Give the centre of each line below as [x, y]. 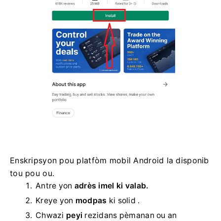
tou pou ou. [32, 173]
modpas [91, 201]
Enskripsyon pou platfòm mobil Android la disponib [110, 161]
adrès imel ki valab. [111, 186]
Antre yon [55, 186]
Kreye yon [55, 201]
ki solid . [123, 201]
